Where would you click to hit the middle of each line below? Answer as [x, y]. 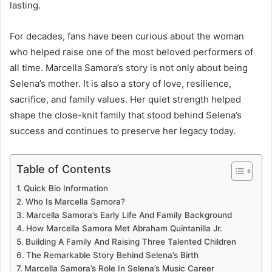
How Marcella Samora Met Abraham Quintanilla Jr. [124, 228]
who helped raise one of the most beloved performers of [131, 52]
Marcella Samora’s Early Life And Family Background [129, 215]
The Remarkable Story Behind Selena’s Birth [112, 255]
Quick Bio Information [66, 188]
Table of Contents [64, 169]
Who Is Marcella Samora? [75, 201]
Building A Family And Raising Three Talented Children [131, 241]
